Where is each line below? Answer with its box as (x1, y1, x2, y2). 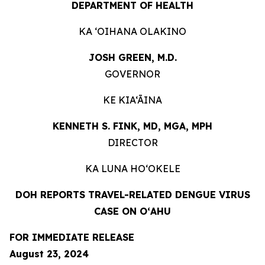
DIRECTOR (107, 137, 158, 148)
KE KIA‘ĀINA (103, 94, 162, 106)
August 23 (9, 248, 58, 260)
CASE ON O (94, 205, 147, 217)
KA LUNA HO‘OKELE (85, 163, 180, 174)
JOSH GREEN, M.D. (88, 51, 177, 63)
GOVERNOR (105, 68, 160, 80)
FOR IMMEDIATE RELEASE (9, 231, 134, 243)
